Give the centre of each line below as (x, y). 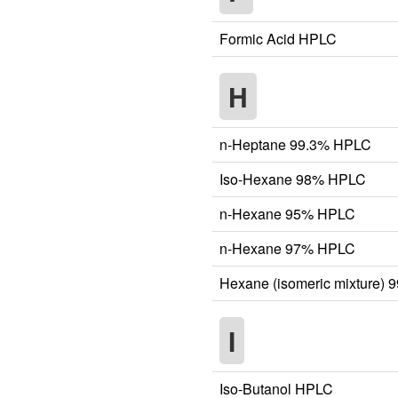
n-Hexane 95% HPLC (287, 213)
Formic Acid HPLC (278, 38)
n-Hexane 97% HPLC (287, 248)
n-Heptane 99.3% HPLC (295, 144)
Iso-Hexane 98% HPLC (293, 179)
